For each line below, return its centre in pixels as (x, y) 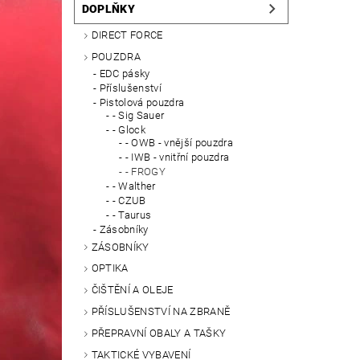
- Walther (134, 186)
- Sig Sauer (138, 115)
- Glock (129, 129)
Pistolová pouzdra (142, 102)
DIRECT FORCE (127, 35)
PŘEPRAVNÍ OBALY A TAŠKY (159, 333)
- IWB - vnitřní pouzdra (177, 157)
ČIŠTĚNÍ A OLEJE (132, 290)
